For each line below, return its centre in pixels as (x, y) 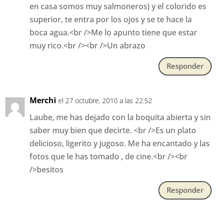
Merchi (43, 100)
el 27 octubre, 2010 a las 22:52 (105, 100)
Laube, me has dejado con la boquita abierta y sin (120, 117)
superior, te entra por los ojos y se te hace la (111, 19)
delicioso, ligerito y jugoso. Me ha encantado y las (120, 143)
